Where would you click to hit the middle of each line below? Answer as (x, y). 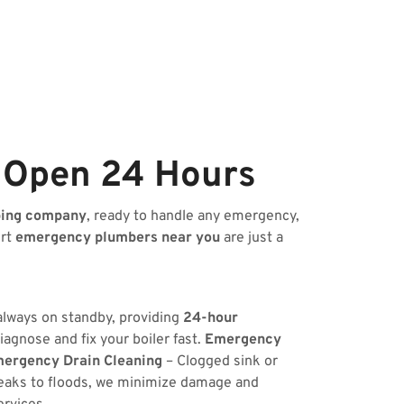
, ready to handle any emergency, (193, 216)
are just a (252, 238)
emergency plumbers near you (118, 238)
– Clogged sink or (220, 362)
